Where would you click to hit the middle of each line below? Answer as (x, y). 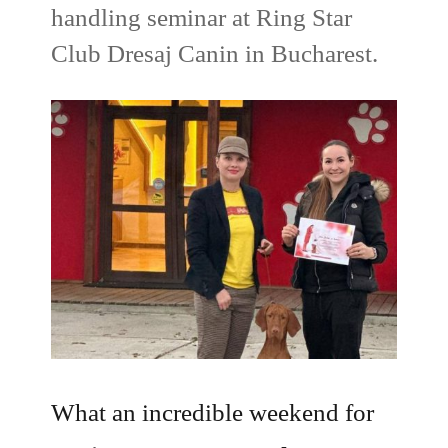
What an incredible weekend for (213, 412)
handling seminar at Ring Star (202, 18)
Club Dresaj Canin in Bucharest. (215, 54)
